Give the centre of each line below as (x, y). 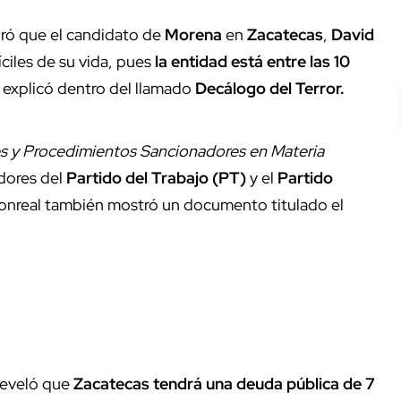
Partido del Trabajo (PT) (156, 177)
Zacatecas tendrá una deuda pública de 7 (224, 383)
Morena (195, 34)
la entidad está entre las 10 (251, 61)
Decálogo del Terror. (272, 88)
